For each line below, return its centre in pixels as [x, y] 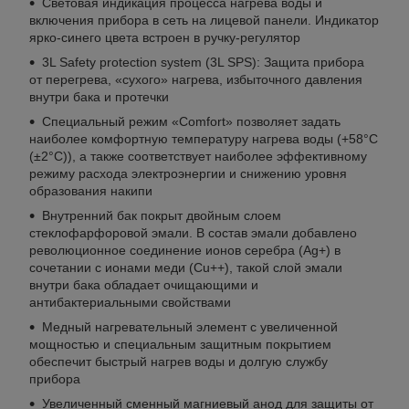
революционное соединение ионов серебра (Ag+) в [185, 250]
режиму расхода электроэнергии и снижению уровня [188, 173]
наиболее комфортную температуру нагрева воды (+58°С [204, 138]
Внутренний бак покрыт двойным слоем [162, 215]
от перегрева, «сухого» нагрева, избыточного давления [196, 79]
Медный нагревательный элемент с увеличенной [190, 326]
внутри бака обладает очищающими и [144, 284]
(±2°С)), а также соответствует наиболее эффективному [198, 156]
